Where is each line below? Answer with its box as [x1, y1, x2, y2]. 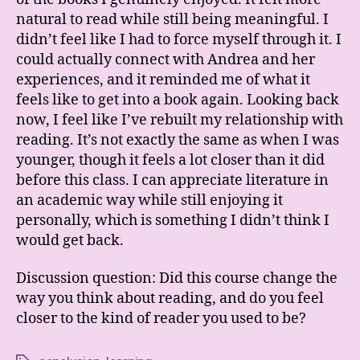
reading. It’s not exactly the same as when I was [16, 130, 339, 149]
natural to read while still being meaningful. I [16, 10, 329, 29]
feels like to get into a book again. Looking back [16, 90, 339, 109]
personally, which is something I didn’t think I [16, 211, 329, 230]
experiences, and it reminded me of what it [16, 70, 310, 89]
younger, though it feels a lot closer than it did [16, 150, 325, 170]
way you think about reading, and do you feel [16, 289, 324, 308]
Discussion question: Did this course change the [16, 269, 337, 288]
